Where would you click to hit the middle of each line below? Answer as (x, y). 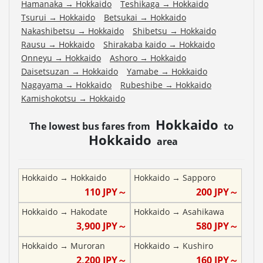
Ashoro (124, 58)
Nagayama (42, 85)
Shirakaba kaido (135, 44)
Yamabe (143, 71)
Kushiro (198, 245)
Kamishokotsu (49, 98)
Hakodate (89, 211)
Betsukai (121, 17)
